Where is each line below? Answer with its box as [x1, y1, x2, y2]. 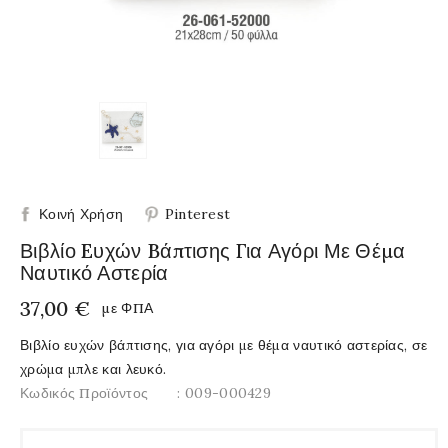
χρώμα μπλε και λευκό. [20, 359, 167, 378]
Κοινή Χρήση [39, 204, 124, 223]
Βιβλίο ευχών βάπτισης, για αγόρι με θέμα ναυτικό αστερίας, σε [20, 335, 428, 354]
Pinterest [164, 204, 231, 223]
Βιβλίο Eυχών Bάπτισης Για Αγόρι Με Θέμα [20, 237, 406, 263]
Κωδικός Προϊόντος [20, 383, 149, 402]
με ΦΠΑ [101, 298, 154, 317]
